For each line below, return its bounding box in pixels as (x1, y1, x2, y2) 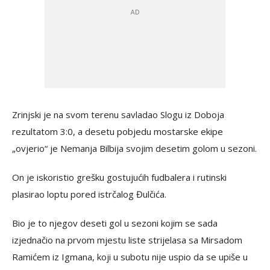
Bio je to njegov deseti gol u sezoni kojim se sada (12, 217, 218, 229)
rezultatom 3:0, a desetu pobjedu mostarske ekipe (12, 125, 223, 137)
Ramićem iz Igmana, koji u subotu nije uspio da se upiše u (12, 251, 248, 263)
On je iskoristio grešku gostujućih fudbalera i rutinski (12, 171, 227, 183)
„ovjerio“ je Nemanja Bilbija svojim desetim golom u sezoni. (12, 142, 257, 154)
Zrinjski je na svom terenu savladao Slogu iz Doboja (12, 108, 224, 121)
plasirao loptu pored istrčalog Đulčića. (12, 188, 166, 200)
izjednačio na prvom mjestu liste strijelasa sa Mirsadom (12, 234, 242, 246)
